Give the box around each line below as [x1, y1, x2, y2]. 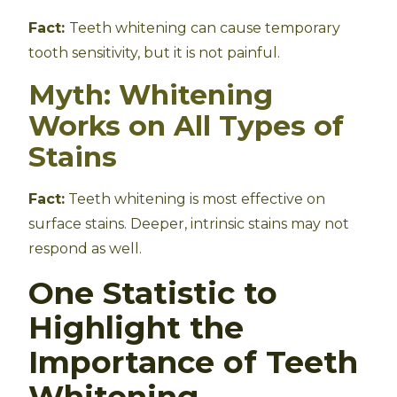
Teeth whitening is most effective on [65, 191, 325, 207]
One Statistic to [28, 274, 277, 312]
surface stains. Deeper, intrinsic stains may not [28, 215, 349, 232]
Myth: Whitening [28, 78, 273, 112]
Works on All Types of [28, 109, 344, 143]
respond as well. [28, 240, 142, 257]
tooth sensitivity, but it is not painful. [28, 44, 280, 61]
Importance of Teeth [28, 343, 358, 381]
